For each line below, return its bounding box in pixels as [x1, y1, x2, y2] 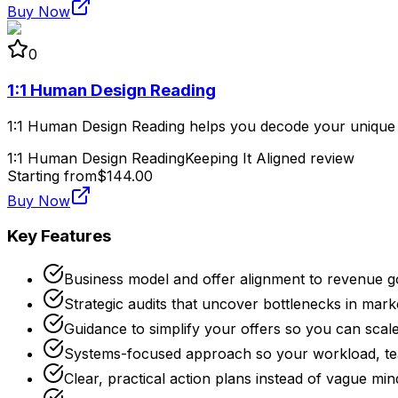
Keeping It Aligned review [185, 148, 354, 167]
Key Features [7, 226, 111, 247]
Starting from [7, 166, 97, 185]
